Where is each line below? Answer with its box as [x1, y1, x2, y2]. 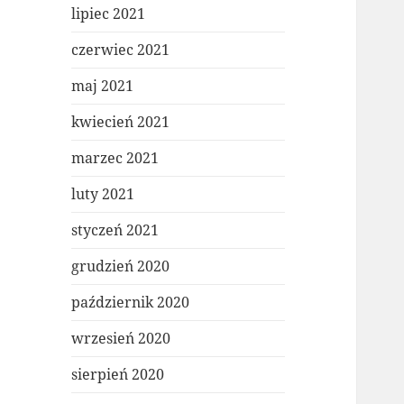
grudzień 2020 [71, 256, 170, 277]
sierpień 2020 [71, 364, 165, 385]
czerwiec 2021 [71, 40, 170, 60]
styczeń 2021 [71, 220, 160, 241]
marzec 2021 [71, 148, 160, 169]
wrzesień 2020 [71, 328, 171, 349]
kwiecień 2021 [71, 112, 170, 133]
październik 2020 [71, 292, 190, 313]
